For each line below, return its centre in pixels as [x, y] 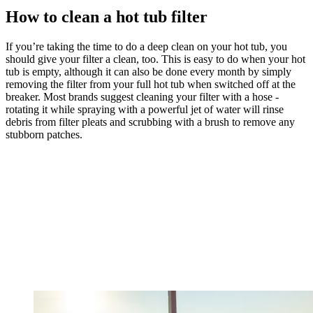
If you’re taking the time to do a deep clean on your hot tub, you [146, 47]
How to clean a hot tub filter [107, 17]
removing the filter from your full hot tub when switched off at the [151, 85]
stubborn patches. [44, 135]
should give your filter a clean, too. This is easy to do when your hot [155, 59]
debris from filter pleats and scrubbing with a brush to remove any [150, 122]
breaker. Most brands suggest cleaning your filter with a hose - [142, 97]
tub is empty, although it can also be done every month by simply [148, 72]
